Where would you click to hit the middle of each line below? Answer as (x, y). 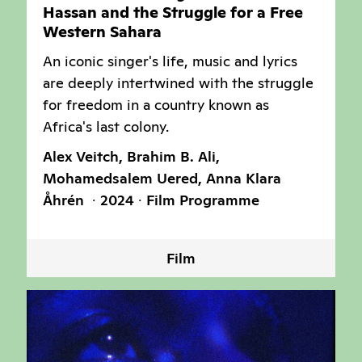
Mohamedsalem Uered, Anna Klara (162, 178)
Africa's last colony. (106, 126)
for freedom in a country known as (156, 104)
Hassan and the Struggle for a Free (173, 12)
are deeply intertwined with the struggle (178, 82)
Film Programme (203, 200)
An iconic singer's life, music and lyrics (170, 61)
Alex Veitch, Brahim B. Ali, (131, 156)
